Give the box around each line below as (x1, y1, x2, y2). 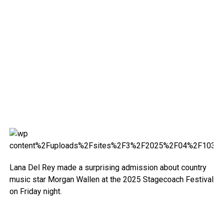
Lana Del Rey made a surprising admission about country (9, 163, 207, 172)
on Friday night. (9, 187, 62, 196)
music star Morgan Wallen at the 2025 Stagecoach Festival (9, 175, 214, 184)
